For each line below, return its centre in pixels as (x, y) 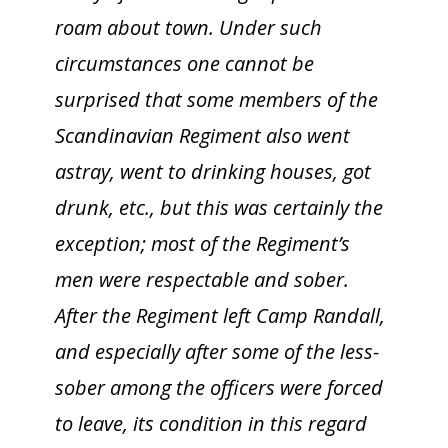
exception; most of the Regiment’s (202, 243)
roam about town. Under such (188, 27)
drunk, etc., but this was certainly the (219, 207)
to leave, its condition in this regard (211, 423)
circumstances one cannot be (184, 63)
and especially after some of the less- (217, 351)
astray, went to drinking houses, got (213, 171)
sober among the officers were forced (219, 387)
